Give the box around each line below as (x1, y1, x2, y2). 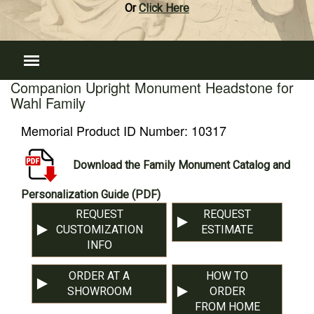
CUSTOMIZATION (55, 223, 143, 236)
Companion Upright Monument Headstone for (11, 77, 294, 97)
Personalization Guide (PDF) (21, 188, 161, 201)
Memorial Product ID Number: (21, 121, 191, 139)
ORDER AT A (69, 269, 130, 282)
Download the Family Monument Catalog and (73, 158, 290, 172)
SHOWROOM (67, 285, 132, 298)
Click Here (139, 1, 189, 15)
